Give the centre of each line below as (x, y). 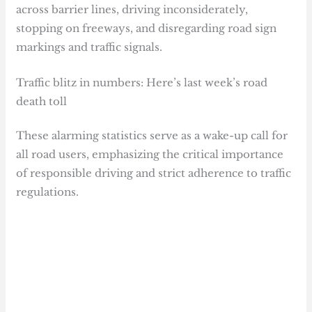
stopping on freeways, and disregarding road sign (147, 28)
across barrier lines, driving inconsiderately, (132, 9)
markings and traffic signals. (89, 47)
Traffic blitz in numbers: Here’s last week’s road (142, 82)
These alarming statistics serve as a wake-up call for (152, 136)
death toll (42, 101)
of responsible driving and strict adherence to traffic (154, 173)
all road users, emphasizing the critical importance (150, 155)
